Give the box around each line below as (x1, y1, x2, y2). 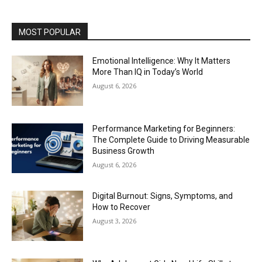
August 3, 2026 (92, 216, 137, 226)
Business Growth (92, 146, 155, 156)
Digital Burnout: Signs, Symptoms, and (92, 191, 233, 201)
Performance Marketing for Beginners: (92, 123, 236, 133)
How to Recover (92, 202, 151, 212)
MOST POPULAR (19, 27, 81, 37)
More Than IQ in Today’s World (92, 67, 204, 77)
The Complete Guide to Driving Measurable (92, 135, 250, 144)
